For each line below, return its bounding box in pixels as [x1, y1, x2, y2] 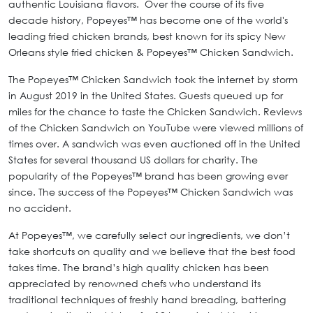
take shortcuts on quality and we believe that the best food [8, 245, 296, 258]
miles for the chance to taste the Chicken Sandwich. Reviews [8, 105, 302, 118]
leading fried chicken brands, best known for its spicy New [8, 30, 286, 43]
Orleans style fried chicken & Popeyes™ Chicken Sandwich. [8, 46, 293, 59]
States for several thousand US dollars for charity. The [8, 154, 258, 166]
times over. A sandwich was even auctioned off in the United [8, 138, 300, 150]
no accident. [8, 202, 74, 214]
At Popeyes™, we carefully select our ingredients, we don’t [8, 229, 290, 242]
